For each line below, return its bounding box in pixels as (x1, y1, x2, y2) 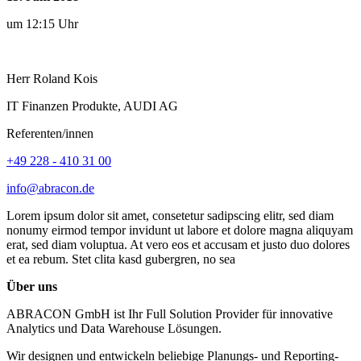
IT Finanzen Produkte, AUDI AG (6, 98, 178, 113)
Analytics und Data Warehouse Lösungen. (6, 321, 222, 335)
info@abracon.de (6, 180, 94, 195)
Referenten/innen (6, 126, 93, 140)
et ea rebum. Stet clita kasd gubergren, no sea (6, 251, 235, 266)
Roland (33, 71, 73, 85)
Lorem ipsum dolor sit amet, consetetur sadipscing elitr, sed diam (6, 208, 334, 222)
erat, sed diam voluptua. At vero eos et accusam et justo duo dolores (6, 237, 350, 251)
